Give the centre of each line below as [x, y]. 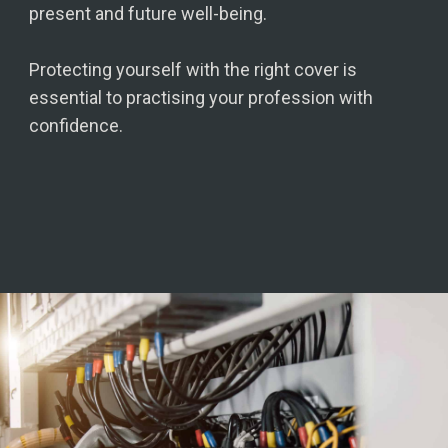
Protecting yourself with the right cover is [193, 70]
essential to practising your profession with [201, 98]
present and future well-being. [148, 14]
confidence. [76, 126]
